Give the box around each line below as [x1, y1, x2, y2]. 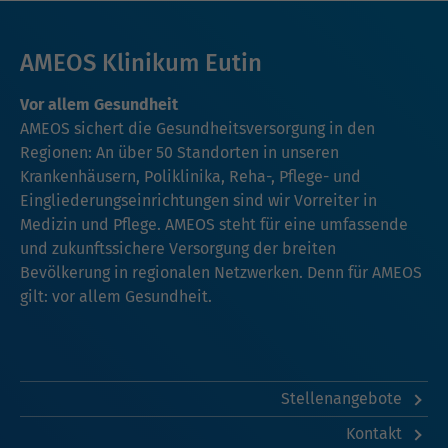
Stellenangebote [280, 389, 406, 409]
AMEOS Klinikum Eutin [20, 49, 262, 78]
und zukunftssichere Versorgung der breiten [20, 239, 336, 259]
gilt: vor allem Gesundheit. [20, 287, 212, 307]
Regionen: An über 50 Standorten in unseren [20, 143, 339, 163]
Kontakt [345, 423, 406, 443]
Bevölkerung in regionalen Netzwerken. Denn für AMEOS [20, 263, 422, 283]
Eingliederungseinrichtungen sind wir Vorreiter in [20, 191, 377, 211]
